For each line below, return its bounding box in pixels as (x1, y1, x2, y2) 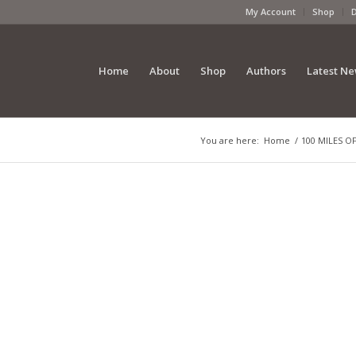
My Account (246, 6, 296, 17)
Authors (246, 64, 286, 78)
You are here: (200, 134, 259, 146)
